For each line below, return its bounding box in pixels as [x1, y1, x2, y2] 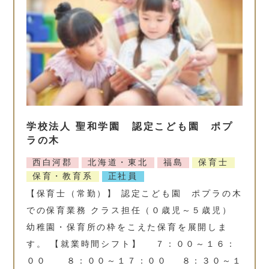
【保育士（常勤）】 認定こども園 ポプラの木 [26, 188, 243, 198]
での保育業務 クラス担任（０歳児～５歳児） [26, 205, 232, 215]
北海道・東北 [88, 157, 148, 167]
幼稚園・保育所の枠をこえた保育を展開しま [26, 222, 228, 232]
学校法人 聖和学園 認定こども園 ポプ [26, 121, 234, 132]
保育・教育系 [32, 171, 93, 181]
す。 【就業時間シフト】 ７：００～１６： [26, 238, 237, 249]
